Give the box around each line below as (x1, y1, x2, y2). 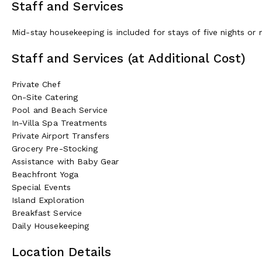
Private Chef (12, 79, 61, 89)
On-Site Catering (12, 92, 78, 102)
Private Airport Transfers (12, 130, 110, 140)
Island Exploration (12, 195, 85, 205)
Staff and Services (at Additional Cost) (12, 50, 246, 65)
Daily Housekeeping (12, 220, 89, 230)
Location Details (12, 244, 112, 259)
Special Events (12, 182, 71, 192)
